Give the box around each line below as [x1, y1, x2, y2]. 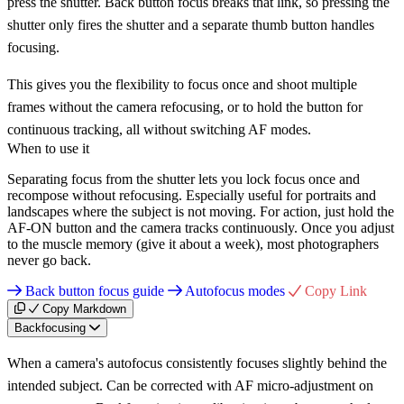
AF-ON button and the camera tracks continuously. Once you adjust [7, 219, 394, 235]
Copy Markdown [42, 301, 127, 316]
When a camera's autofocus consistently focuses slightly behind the [7, 354, 387, 371]
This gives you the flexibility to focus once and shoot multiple [7, 76, 357, 92]
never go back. [7, 252, 91, 268]
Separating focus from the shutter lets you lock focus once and [7, 170, 360, 187]
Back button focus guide [22, 282, 168, 298]
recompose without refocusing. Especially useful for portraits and [7, 187, 376, 203]
